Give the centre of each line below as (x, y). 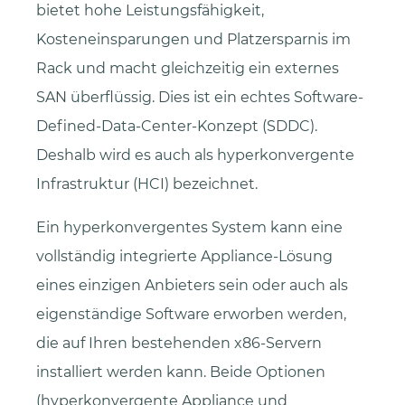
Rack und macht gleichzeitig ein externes (188, 68)
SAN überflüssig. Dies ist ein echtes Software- (200, 97)
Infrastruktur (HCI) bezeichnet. (147, 184)
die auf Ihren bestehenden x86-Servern (179, 343)
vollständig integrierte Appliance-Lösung (184, 256)
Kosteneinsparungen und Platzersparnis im (193, 39)
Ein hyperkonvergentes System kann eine (189, 227)
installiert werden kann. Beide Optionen (181, 372)
